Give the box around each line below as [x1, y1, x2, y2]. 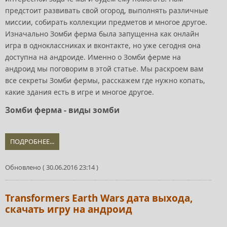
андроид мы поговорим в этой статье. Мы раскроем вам [5, 63, 203, 73]
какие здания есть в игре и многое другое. [5, 87, 154, 97]
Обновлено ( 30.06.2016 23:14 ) [5, 162, 98, 172]
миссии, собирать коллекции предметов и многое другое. [5, 17, 207, 27]
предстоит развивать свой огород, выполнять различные [5, 5, 208, 15]
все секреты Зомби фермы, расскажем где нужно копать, [5, 75, 205, 85]
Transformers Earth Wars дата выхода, [5, 191, 193, 205]
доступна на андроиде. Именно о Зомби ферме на [5, 52, 181, 62]
